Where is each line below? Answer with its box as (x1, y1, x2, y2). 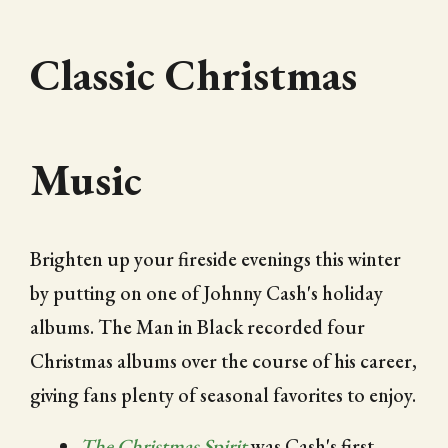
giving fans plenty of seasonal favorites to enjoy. (30, 381, 416, 408)
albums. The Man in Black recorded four (30, 313, 365, 340)
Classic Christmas (30, 45, 357, 103)
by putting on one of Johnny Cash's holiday (30, 279, 383, 306)
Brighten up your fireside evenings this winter (30, 245, 401, 272)
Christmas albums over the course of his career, (30, 347, 417, 374)
